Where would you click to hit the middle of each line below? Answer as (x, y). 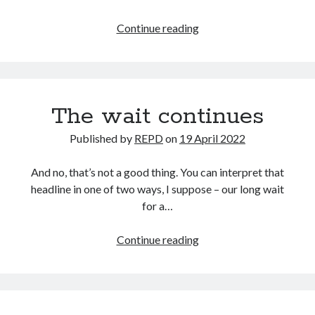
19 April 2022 (212, 138)
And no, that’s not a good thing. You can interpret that (157, 172)
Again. (213, 77)
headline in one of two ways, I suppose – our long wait (157, 188)
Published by (102, 138)
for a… (157, 205)
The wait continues (157, 116)
